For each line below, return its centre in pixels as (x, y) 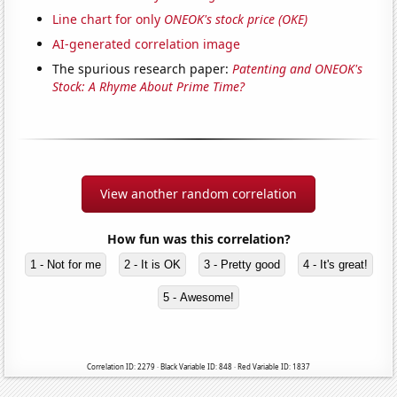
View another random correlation (198, 194)
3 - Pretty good (241, 265)
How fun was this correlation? (198, 239)
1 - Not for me (65, 265)
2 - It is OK (152, 265)
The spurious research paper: (143, 69)
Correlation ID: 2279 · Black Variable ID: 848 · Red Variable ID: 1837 (198, 367)
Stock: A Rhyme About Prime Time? (149, 87)
